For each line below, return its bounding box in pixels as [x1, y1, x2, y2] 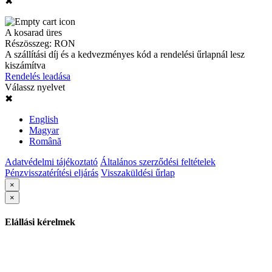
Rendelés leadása [5, 70, 70, 81]
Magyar [29, 124, 59, 135]
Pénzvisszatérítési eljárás [5, 167, 98, 178]
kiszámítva [5, 59, 46, 70]
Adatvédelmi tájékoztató [5, 156, 98, 167]
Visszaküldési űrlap [101, 167, 175, 178]
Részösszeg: [5, 38, 54, 49]
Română [29, 135, 61, 146]
